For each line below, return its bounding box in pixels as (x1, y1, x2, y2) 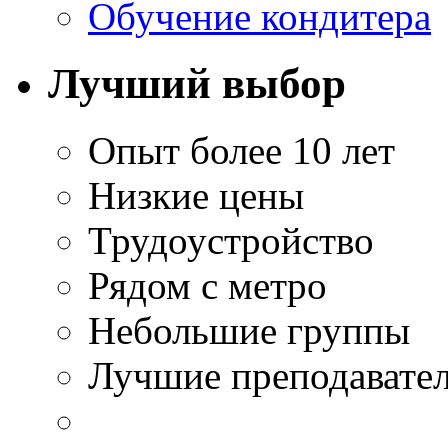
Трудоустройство (88, 218, 374, 262)
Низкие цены (88, 173, 304, 217)
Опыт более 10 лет (88, 128, 395, 172)
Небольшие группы (88, 308, 410, 352)
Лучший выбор (48, 59, 346, 107)
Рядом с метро (88, 263, 327, 307)
